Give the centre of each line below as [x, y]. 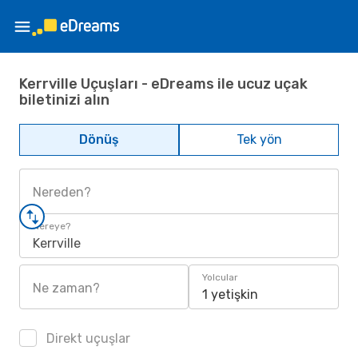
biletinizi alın [64, 99]
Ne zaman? [66, 288]
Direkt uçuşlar [87, 338]
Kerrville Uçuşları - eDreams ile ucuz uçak [163, 84]
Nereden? [62, 192]
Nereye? [52, 226]
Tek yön [259, 139]
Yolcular [220, 277]
